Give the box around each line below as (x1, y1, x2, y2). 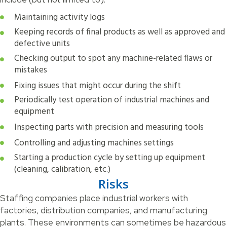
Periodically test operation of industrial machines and (14, 93, 209, 107)
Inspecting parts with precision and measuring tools (14, 120, 204, 134)
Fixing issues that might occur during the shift (14, 79, 181, 93)
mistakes (14, 63, 47, 77)
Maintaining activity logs (14, 10, 105, 24)
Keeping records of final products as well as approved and (14, 25, 225, 39)
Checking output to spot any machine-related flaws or (14, 51, 212, 65)
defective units (14, 36, 70, 51)
